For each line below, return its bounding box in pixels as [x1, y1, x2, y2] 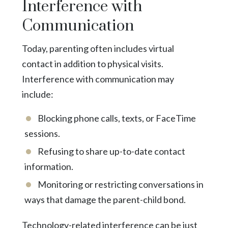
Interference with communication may [21, 73, 174, 84]
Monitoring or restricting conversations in [37, 178, 204, 190]
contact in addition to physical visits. [21, 58, 163, 69]
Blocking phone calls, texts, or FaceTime [37, 112, 196, 124]
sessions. [24, 127, 60, 139]
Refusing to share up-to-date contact [37, 145, 185, 157]
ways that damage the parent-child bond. [24, 193, 186, 205]
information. [24, 160, 73, 172]
